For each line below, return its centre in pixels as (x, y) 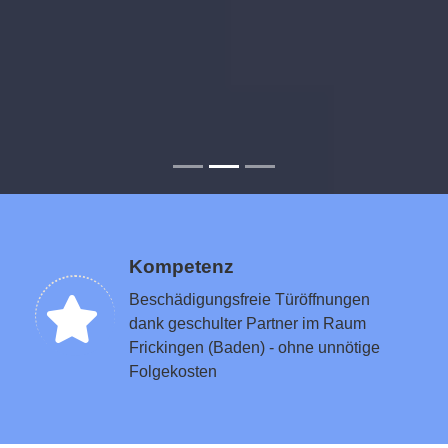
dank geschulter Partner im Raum (247, 323)
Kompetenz (181, 266)
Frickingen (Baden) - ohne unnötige (254, 347)
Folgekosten (173, 371)
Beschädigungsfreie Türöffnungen (249, 299)
